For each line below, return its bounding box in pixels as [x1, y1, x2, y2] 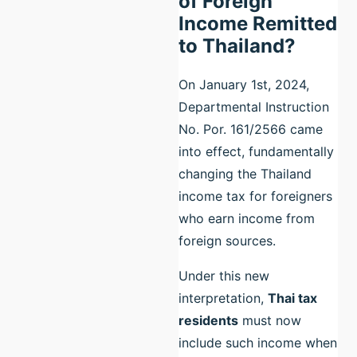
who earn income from [178, 210, 315, 226]
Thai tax [268, 289, 317, 306]
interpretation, [178, 289, 268, 306]
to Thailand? [178, 33, 296, 57]
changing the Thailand [178, 165, 312, 182]
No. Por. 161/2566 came [178, 120, 323, 137]
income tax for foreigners [178, 187, 332, 204]
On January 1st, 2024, [178, 76, 309, 92]
